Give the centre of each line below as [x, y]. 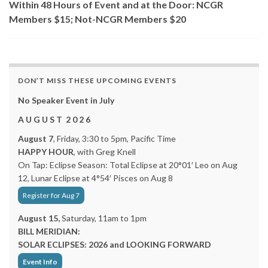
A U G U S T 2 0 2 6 [54, 119]
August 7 [36, 138]
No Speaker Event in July [66, 100]
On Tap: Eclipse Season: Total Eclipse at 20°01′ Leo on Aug [128, 165]
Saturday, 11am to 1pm [104, 218]
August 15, [40, 218]
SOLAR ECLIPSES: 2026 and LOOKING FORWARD [115, 244]
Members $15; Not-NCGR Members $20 [98, 19]
